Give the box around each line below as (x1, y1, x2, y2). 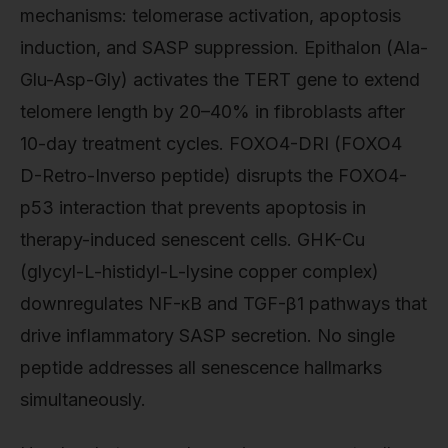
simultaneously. (20, 388, 146, 410)
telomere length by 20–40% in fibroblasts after (20, 100, 405, 122)
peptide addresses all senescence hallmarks (20, 356, 382, 378)
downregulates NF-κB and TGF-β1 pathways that (20, 292, 427, 314)
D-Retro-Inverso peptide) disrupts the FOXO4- (20, 164, 407, 186)
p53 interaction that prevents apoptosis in (20, 196, 366, 218)
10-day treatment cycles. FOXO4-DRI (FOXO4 (20, 132, 402, 154)
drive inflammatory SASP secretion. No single (20, 324, 395, 346)
